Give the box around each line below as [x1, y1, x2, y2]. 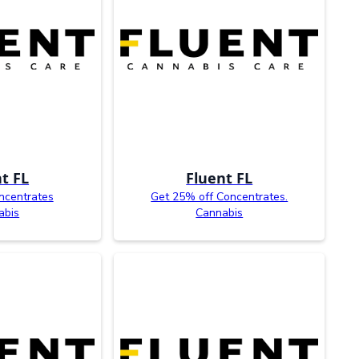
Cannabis [196, 204, 244, 220]
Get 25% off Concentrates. [151, 188, 288, 204]
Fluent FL [186, 167, 253, 188]
